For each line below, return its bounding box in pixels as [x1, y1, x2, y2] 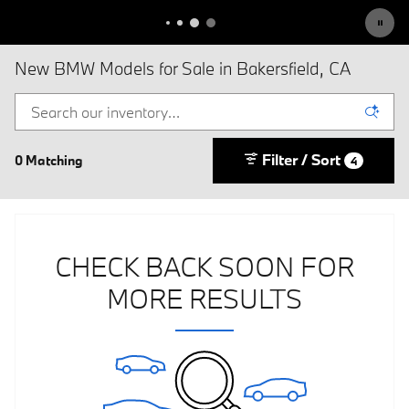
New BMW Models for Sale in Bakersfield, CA [15, 58, 351, 79]
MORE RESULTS [107, 280, 302, 316]
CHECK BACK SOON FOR [55, 248, 354, 284]
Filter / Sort [261, 149, 341, 169]
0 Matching [15, 151, 83, 169]
